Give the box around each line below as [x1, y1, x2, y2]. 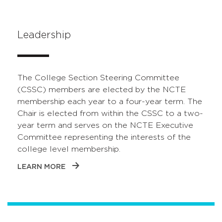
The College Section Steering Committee [17, 74, 179, 82]
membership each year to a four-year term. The [17, 98, 202, 106]
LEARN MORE [17, 164, 65, 171]
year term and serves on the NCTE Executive [17, 121, 193, 130]
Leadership [17, 30, 71, 41]
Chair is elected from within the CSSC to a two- [17, 110, 203, 118]
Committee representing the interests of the [17, 133, 191, 142]
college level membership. [17, 145, 120, 154]
